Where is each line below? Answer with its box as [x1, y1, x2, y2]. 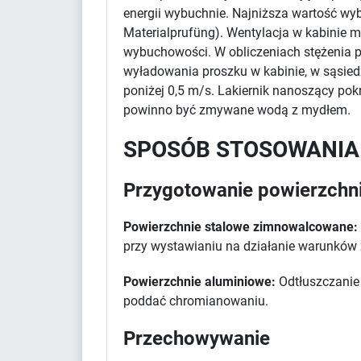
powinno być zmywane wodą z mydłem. [123, 102, 351, 118]
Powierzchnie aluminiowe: [123, 273, 276, 289]
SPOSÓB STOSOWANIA [123, 135, 359, 163]
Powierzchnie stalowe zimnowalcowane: [123, 218, 358, 234]
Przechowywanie [123, 326, 270, 350]
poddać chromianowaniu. [123, 293, 268, 309]
